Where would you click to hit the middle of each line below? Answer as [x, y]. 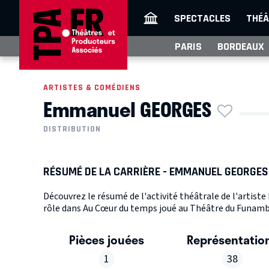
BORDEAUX [241, 46]
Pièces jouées [106, 240]
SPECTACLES [202, 18]
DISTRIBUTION [72, 129]
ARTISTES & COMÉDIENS [92, 87]
